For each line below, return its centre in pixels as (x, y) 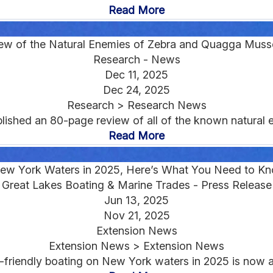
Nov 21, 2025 (136, 215)
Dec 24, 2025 (136, 90)
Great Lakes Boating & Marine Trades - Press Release (136, 185)
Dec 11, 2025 (136, 74)
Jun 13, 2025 (136, 200)
